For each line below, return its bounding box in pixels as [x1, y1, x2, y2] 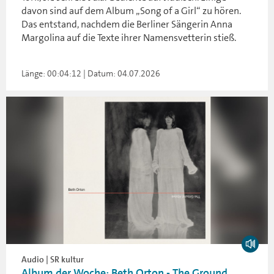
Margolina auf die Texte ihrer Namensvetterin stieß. [21, 31, 236, 44]
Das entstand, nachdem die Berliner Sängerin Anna [21, 18, 232, 31]
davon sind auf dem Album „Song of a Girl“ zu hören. [21, 4, 241, 17]
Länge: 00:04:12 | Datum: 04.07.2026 [21, 68, 160, 79]
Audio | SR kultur [21, 253, 84, 265]
